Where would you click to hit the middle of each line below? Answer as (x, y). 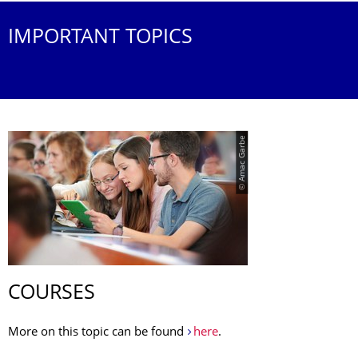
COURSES (52, 294)
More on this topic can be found (97, 333)
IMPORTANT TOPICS (100, 38)
